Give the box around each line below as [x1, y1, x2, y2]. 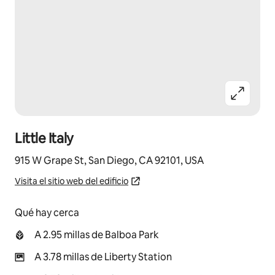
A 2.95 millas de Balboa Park [34, 228, 159, 241]
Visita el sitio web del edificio [15, 176, 128, 187]
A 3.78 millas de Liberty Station [34, 250, 172, 263]
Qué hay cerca [15, 206, 79, 219]
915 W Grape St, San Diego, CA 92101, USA [15, 154, 204, 167]
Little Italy [15, 130, 74, 147]
